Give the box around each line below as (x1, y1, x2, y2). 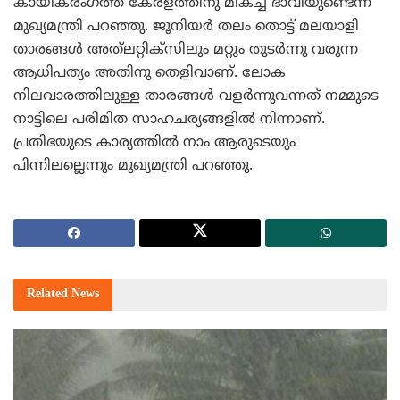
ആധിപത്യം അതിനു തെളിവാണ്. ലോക (13, 63, 286, 82)
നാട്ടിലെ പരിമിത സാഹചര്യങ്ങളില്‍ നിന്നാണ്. (13, 110, 325, 129)
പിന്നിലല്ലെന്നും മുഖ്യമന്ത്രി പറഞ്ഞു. (13, 156, 253, 175)
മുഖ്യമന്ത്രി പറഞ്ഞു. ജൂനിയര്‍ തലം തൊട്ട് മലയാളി (13, 17, 359, 36)
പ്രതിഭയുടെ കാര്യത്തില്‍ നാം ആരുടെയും (13, 133, 296, 152)
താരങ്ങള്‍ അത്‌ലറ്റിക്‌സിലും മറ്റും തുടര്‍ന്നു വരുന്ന (13, 40, 358, 59)
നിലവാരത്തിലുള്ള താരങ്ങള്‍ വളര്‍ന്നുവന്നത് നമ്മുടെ (13, 87, 379, 105)
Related (27, 286, 71, 302)
